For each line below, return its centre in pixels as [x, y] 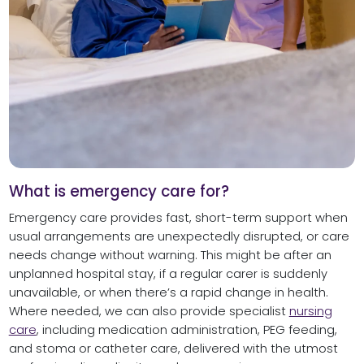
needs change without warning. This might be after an [170, 256]
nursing [310, 312]
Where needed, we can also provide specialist [149, 312]
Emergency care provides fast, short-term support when [178, 218]
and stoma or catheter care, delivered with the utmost [173, 349]
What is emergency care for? [119, 192]
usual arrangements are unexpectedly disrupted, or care [179, 237]
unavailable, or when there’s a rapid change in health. [168, 293]
